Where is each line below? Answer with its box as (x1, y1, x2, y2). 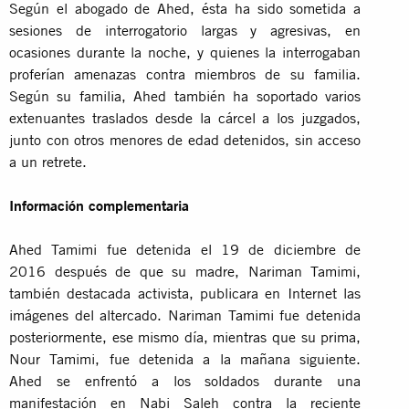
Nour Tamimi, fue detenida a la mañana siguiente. (9, 349, 362, 368)
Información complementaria (9, 195, 189, 215)
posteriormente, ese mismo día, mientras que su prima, (9, 327, 362, 346)
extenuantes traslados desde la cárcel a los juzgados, (9, 108, 362, 127)
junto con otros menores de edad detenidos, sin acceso (9, 130, 362, 149)
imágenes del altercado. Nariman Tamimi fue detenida (9, 305, 362, 324)
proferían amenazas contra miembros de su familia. (9, 64, 362, 83)
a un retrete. (9, 152, 87, 171)
